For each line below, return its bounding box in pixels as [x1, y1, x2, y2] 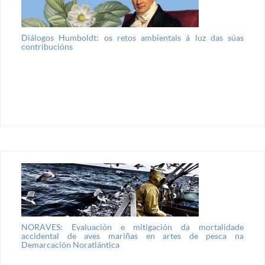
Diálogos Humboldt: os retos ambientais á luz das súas [21, 33, 244, 43]
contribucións [21, 41, 73, 51]
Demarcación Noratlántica [21, 240, 119, 250]
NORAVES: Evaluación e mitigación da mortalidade [21, 222, 244, 232]
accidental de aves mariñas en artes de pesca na [21, 231, 244, 241]
